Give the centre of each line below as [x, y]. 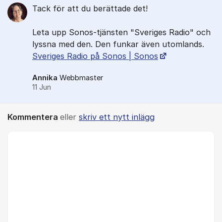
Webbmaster [81, 78]
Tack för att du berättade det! [90, 9]
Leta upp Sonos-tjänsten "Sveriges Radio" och [121, 32]
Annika [45, 78]
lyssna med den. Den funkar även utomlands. [118, 44]
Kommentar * [30, 137]
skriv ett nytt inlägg [117, 117]
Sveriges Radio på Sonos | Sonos [95, 56]
